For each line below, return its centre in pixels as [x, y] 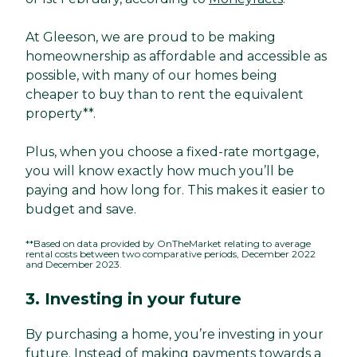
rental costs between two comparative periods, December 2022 [171, 253]
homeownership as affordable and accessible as [176, 56]
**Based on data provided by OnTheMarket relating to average [168, 243]
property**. [62, 113]
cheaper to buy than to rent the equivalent [165, 94]
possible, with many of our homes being [151, 75]
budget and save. [82, 209]
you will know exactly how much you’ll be [160, 171]
